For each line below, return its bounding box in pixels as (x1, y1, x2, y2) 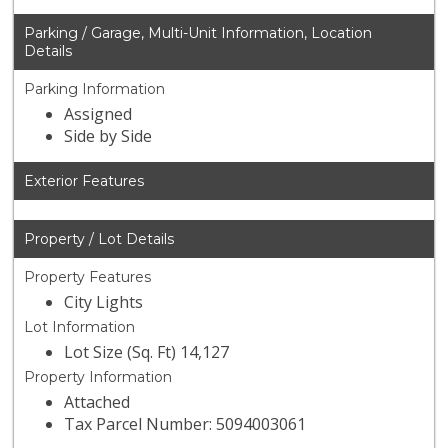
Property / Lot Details (24, 230, 175, 249)
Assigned (64, 103, 133, 126)
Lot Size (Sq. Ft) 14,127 (64, 341, 230, 364)
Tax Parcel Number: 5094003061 (64, 413, 307, 436)
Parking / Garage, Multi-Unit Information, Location (24, 24, 373, 43)
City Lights (64, 291, 144, 314)
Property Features (24, 268, 152, 287)
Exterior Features (24, 172, 145, 191)
